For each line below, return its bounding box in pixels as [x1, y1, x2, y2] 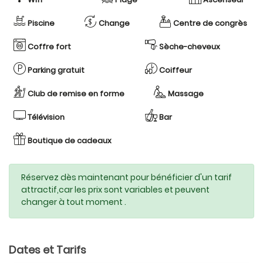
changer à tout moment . [21, 196, 126, 208]
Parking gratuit [26, 65, 85, 76]
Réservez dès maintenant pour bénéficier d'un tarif [21, 171, 232, 183]
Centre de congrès [171, 18, 247, 29]
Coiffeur [157, 65, 192, 76]
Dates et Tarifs [9, 242, 86, 257]
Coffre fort [26, 41, 71, 52]
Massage [166, 88, 204, 99]
